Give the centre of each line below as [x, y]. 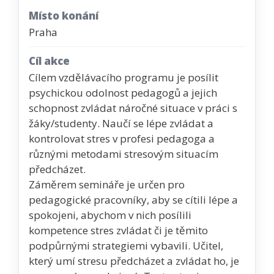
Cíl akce [49, 61]
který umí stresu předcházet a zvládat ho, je [134, 261]
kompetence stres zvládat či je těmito [118, 231]
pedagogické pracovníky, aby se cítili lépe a [133, 200]
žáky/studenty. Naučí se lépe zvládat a [121, 124]
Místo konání [64, 15]
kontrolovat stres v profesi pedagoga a [122, 139]
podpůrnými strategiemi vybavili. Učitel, [126, 246]
